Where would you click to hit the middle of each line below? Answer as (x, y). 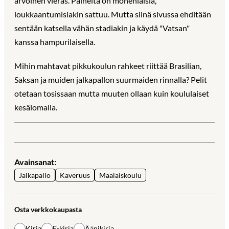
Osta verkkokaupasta (48, 209)
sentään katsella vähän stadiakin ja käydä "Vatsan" (102, 28)
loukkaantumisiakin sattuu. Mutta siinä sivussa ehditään (113, 14)
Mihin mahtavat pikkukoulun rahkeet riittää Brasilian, (108, 65)
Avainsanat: (35, 162)
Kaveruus (75, 175)
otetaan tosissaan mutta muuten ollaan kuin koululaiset (112, 93)
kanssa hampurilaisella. (55, 41)
